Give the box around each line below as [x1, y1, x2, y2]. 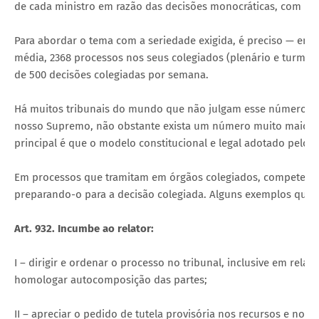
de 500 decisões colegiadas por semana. [14, 68, 209, 81]
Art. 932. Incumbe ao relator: [14, 221, 154, 235]
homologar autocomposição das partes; [14, 273, 207, 286]
